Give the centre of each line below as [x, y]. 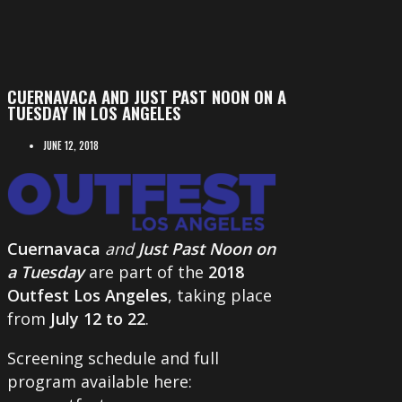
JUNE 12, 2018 [71, 145]
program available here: [100, 381]
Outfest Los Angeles [87, 295]
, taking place [220, 295]
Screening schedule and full [113, 358]
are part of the [146, 271]
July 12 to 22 [98, 318]
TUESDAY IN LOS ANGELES [94, 112]
